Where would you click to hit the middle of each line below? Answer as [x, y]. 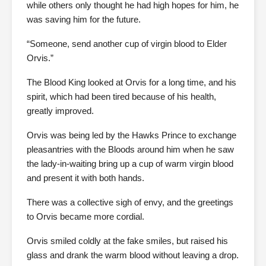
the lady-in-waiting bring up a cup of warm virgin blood [130, 164]
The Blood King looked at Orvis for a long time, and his [132, 82]
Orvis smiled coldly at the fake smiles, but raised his [127, 241]
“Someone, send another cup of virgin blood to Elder [127, 44]
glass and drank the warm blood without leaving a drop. [133, 255]
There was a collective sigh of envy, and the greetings [130, 202]
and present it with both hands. [85, 178]
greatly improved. [60, 111]
